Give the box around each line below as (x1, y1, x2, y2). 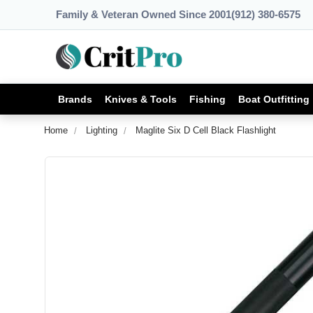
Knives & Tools (105, 93, 177, 105)
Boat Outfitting (238, 93, 310, 105)
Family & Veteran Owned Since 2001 (56, 8, 231, 20)
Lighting (86, 125, 117, 136)
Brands (58, 93, 92, 105)
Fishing (189, 93, 226, 105)
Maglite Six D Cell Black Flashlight (136, 125, 276, 136)
